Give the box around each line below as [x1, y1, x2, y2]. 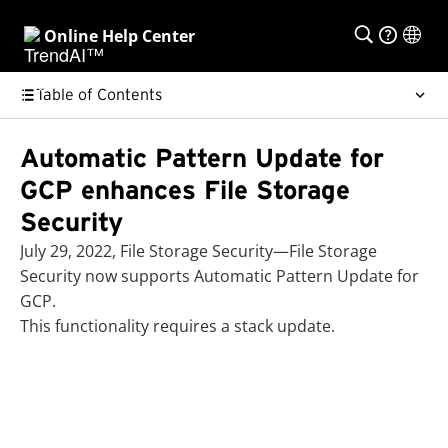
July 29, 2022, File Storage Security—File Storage [20, 240, 377, 262]
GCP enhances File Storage [20, 178, 350, 204]
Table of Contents [36, 87, 162, 103]
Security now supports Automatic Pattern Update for [20, 265, 419, 287]
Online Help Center [44, 25, 195, 47]
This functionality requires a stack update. [20, 315, 335, 337]
